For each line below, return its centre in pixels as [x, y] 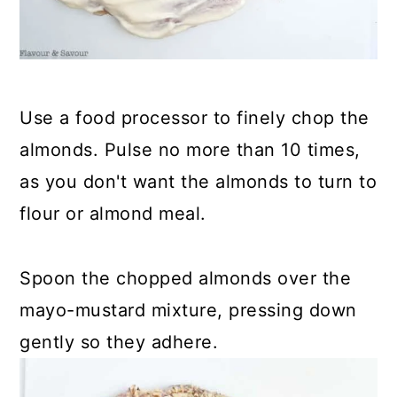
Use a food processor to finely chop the [195, 117]
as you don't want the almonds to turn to [198, 181]
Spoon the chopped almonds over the [186, 278]
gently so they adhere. [119, 342]
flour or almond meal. [113, 213]
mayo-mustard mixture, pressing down [188, 310]
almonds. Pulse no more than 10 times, [190, 149]
